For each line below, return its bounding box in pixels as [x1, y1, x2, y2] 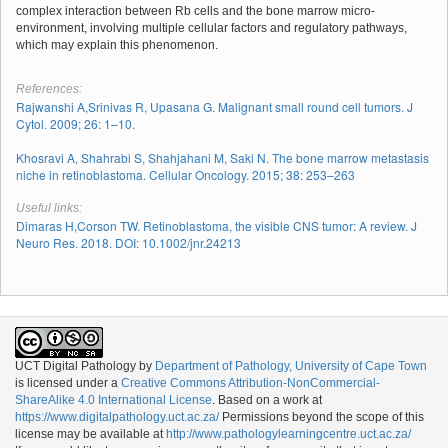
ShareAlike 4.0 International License [15, 392, 212, 407]
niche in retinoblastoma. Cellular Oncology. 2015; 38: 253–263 [16, 165, 355, 183]
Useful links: [16, 200, 82, 215]
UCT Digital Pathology [15, 358, 136, 373]
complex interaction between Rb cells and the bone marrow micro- [16, 3, 375, 18]
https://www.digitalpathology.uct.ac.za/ [15, 409, 219, 424]
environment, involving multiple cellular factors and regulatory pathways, [16, 20, 407, 35]
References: [16, 81, 82, 96]
